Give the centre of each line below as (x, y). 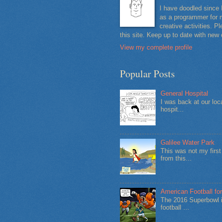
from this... (176, 159)
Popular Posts (147, 73)
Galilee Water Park (188, 142)
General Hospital (185, 93)
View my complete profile (156, 47)
